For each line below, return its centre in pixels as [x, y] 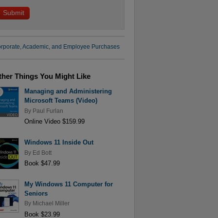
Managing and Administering [68, 91]
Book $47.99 [42, 163]
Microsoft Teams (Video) [61, 101]
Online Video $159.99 [54, 121]
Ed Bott [42, 153]
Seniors [36, 194]
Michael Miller [51, 204]
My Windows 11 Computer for [68, 184]
